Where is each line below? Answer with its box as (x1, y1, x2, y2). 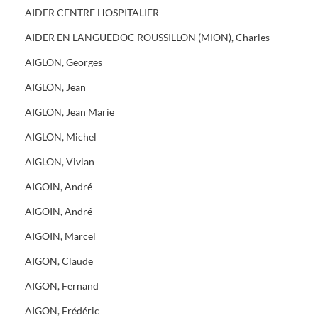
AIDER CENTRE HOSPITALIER (25, 6, 159, 18)
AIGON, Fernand (25, 280, 99, 292)
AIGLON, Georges (25, 56, 102, 68)
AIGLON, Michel (25, 131, 97, 143)
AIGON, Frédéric (25, 305, 99, 317)
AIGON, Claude (25, 255, 93, 267)
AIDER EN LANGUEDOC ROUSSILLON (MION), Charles (25, 31, 270, 43)
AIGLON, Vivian (25, 155, 94, 168)
